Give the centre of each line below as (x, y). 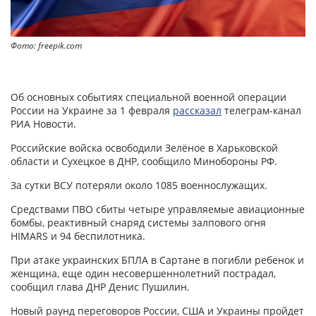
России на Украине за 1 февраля (92, 111)
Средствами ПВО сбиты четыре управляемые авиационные (158, 209)
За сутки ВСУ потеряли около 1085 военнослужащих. (139, 186)
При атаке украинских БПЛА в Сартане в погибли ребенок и (157, 260)
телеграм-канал (261, 111)
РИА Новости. (43, 124)
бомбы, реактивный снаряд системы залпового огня (138, 223)
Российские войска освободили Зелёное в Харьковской (144, 148)
